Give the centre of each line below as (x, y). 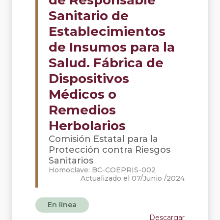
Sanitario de (89, 16)
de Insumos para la (112, 47)
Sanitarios (71, 161)
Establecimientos (107, 31)
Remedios (82, 110)
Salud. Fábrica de (106, 63)
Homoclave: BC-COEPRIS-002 (102, 170)
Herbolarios (87, 126)
